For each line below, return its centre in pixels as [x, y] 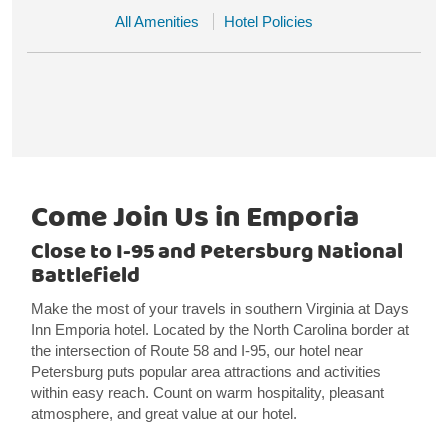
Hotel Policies [268, 21]
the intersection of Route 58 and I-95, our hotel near [196, 350]
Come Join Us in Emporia [194, 218]
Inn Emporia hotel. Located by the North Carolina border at [219, 329]
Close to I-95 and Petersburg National [216, 252]
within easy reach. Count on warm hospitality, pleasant [207, 392]
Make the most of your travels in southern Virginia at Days [219, 308]
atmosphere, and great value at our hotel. [163, 413]
